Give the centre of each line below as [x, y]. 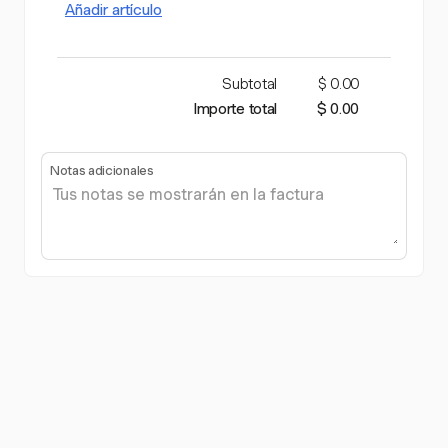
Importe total [235, 109]
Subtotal [249, 84]
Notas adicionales [102, 171]
